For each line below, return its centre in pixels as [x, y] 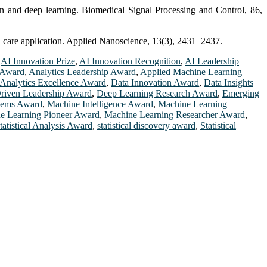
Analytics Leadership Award [82, 72]
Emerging [241, 93]
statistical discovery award [146, 125]
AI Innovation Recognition [130, 61]
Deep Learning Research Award [157, 93]
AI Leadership [212, 61]
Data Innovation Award [155, 82]
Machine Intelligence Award [100, 104]
